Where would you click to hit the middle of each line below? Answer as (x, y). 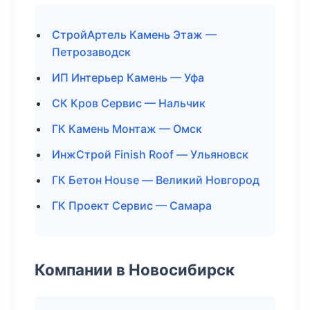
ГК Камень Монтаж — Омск (127, 129)
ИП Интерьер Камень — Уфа (128, 77)
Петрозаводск (91, 52)
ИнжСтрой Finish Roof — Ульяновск (150, 154)
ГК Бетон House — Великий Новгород (156, 180)
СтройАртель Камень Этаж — (134, 35)
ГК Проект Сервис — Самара (132, 206)
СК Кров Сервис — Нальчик (129, 103)
